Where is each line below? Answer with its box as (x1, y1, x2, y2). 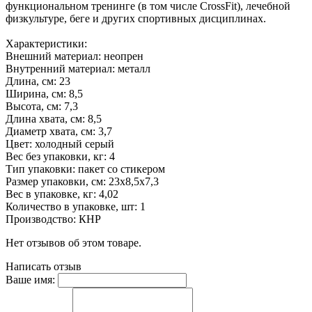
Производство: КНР (6, 212, 101, 225)
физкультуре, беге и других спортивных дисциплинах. (6, 12, 266, 24)
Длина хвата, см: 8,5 (6, 112, 102, 125)
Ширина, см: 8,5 (6, 87, 83, 100)
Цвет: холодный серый (6, 137, 114, 150)
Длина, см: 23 (6, 75, 70, 87)
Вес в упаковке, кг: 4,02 (6, 187, 118, 200)
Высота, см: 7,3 (6, 100, 78, 112)
